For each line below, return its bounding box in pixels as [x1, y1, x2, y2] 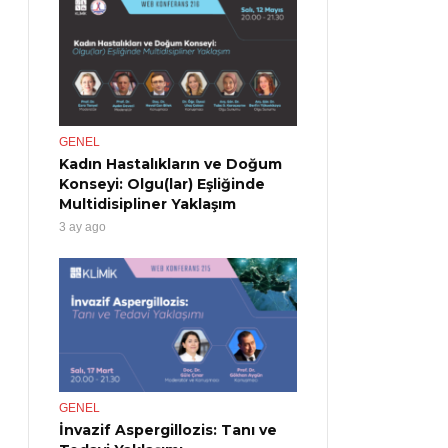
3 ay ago [59, 220, 106, 235]
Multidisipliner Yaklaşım [59, 195, 236, 214]
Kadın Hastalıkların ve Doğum [59, 155, 282, 174]
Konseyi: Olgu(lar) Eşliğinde [59, 175, 265, 194]
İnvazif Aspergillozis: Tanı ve [59, 421, 277, 440]
